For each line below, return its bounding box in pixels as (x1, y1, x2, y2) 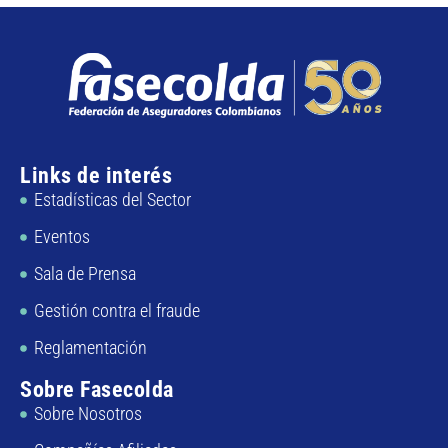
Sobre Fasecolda (20, 377, 174, 403)
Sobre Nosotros (33, 403, 142, 425)
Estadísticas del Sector (33, 189, 191, 211)
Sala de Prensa (33, 263, 136, 285)
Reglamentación (33, 337, 147, 359)
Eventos (33, 226, 90, 248)
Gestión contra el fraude (33, 300, 200, 322)
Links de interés (20, 163, 172, 189)
